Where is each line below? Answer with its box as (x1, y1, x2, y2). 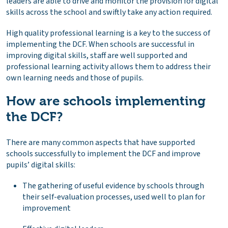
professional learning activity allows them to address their (6, 61, 211, 72)
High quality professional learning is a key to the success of (6, 27, 210, 39)
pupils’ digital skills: (6, 159, 75, 171)
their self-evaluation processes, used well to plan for (22, 191, 205, 203)
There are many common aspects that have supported (6, 137, 195, 149)
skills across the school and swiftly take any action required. (6, 6, 217, 18)
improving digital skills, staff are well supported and (6, 49, 187, 61)
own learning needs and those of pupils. (6, 72, 144, 83)
